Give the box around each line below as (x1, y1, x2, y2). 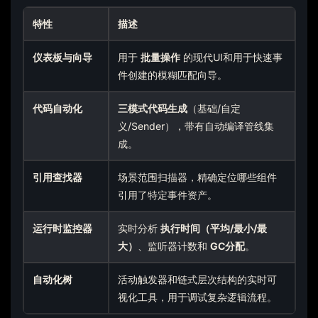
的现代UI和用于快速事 (180, 50, 283, 63)
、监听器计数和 (138, 239, 211, 252)
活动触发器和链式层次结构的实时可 (118, 273, 278, 285)
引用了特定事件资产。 (118, 188, 218, 201)
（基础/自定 (187, 102, 241, 114)
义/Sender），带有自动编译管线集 (118, 119, 275, 132)
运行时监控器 (33, 221, 93, 234)
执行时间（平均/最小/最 (160, 221, 268, 234)
